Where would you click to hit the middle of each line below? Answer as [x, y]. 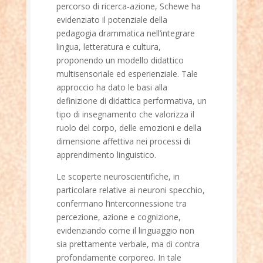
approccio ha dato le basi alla [112, 87]
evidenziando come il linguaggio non [125, 230]
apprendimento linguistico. [106, 155]
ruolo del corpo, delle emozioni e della [129, 128]
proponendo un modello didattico [120, 60]
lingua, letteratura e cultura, [108, 47]
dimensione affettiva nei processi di [123, 141]
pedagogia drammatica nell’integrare [125, 33]
